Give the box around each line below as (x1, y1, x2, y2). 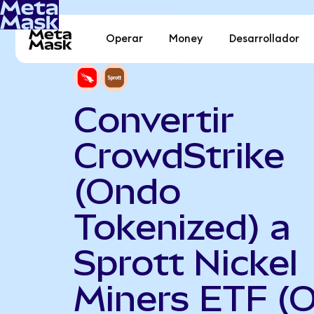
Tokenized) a (73, 206, 291, 247)
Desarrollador (228, 34, 299, 45)
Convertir (73, 99, 234, 140)
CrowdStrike (73, 135, 285, 176)
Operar (106, 34, 144, 45)
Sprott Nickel (73, 242, 298, 283)
